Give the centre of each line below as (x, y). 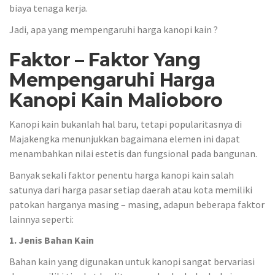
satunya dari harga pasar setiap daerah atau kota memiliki (131, 189)
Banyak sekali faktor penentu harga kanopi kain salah (122, 175)
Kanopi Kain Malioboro (116, 100)
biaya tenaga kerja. (48, 8)
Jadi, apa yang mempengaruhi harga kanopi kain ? (114, 29)
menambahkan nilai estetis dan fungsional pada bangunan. (133, 153)
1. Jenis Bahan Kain (52, 240)
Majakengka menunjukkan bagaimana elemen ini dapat (125, 139)
